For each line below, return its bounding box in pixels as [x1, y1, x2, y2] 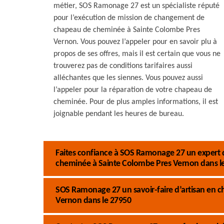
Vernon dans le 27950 [55, 196, 131, 205]
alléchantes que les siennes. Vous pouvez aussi [53, 74, 203, 82]
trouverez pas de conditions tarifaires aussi [53, 62, 192, 70]
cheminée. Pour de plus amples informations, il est [53, 98, 218, 106]
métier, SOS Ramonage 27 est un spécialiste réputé [53, 2, 219, 10]
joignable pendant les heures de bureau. [53, 110, 184, 118]
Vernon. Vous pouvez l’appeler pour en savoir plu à [53, 38, 217, 46]
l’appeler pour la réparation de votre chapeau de [53, 86, 212, 94]
